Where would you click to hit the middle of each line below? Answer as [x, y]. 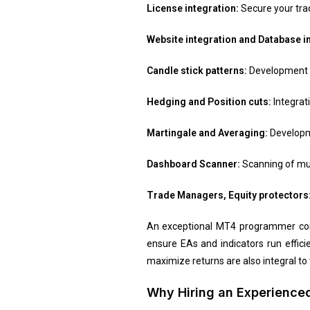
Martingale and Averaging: [208, 133]
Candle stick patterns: [197, 70]
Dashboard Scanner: [194, 164]
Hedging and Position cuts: [210, 101]
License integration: [192, 8]
